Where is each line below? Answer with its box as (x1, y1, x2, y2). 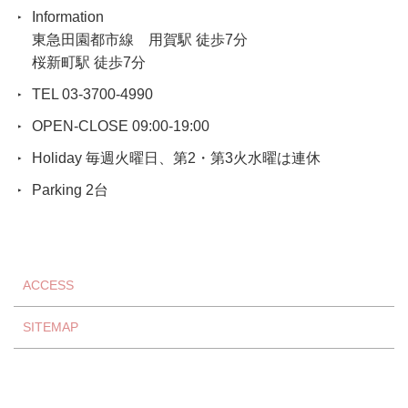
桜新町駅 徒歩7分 (32, 55, 146, 71)
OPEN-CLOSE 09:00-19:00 (32, 118, 209, 135)
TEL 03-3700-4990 (32, 87, 153, 103)
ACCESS (23, 278, 74, 293)
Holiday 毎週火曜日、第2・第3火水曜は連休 (32, 150, 321, 167)
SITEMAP (23, 320, 78, 335)
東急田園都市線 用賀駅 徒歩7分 (32, 32, 248, 48)
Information (32, 9, 104, 25)
